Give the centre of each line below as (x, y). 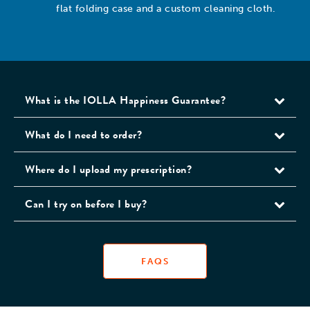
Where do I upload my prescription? (108, 170)
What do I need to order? (83, 135)
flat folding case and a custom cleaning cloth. (166, 9)
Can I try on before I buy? (86, 204)
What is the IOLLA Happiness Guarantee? (125, 101)
